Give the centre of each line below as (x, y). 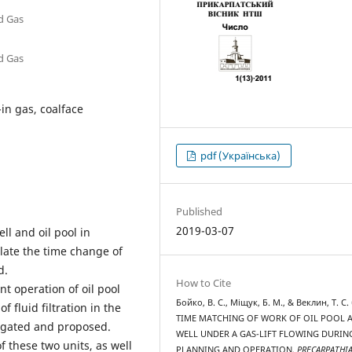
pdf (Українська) (240, 155)
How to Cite (204, 282)
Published (200, 211)
